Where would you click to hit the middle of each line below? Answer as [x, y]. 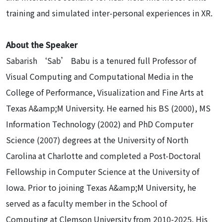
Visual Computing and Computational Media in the [100, 76]
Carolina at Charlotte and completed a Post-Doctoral [103, 155]
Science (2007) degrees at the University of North [97, 139]
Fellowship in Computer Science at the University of [103, 171]
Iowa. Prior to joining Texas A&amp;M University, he [101, 187]
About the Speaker [42, 44]
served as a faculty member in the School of [86, 203]
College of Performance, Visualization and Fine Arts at [105, 92]
